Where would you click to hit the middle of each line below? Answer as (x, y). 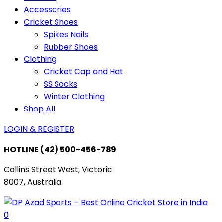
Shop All (39, 109)
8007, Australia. (33, 182)
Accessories (47, 10)
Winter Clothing (74, 97)
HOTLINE (22, 150)
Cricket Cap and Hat (83, 72)
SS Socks (60, 84)
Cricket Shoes (51, 22)
